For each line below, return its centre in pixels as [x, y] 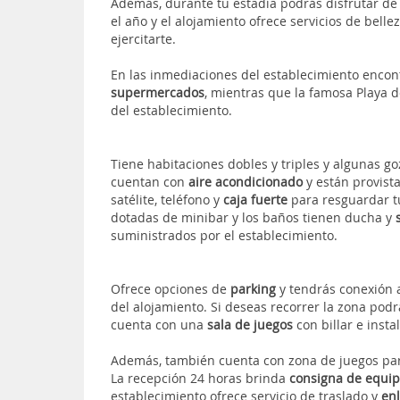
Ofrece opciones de [169, 288]
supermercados [158, 92]
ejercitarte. [144, 38]
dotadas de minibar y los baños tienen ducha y [254, 217]
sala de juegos [249, 324]
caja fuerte [254, 199]
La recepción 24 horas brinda [200, 378]
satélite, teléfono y [166, 199]
